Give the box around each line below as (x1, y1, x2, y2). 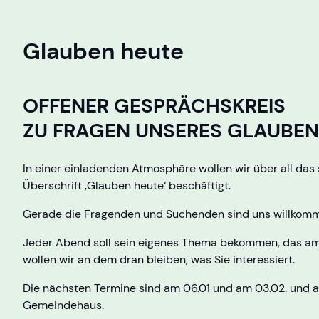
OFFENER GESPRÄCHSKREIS (23, 92, 286, 119)
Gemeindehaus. (23, 297, 104, 313)
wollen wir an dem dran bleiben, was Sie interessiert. (23, 251, 295, 267)
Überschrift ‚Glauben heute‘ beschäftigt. (23, 177, 231, 193)
